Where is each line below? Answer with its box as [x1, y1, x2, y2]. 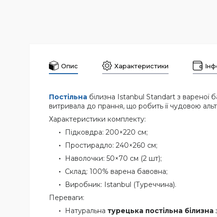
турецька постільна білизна [108, 206, 214, 215]
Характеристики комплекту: [49, 114, 146, 124]
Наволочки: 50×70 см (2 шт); [65, 154, 162, 163]
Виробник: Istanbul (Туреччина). [65, 180, 176, 189]
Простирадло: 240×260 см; [65, 140, 157, 150]
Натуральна [65, 206, 108, 215]
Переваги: [49, 193, 84, 202]
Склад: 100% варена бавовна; [65, 167, 168, 176]
